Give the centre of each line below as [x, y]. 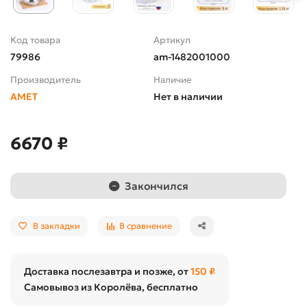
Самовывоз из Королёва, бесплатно [111, 287]
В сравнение [146, 226]
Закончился [156, 186]
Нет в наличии [188, 97]
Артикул [172, 40]
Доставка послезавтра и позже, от [107, 272]
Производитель [46, 80]
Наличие [173, 80]
